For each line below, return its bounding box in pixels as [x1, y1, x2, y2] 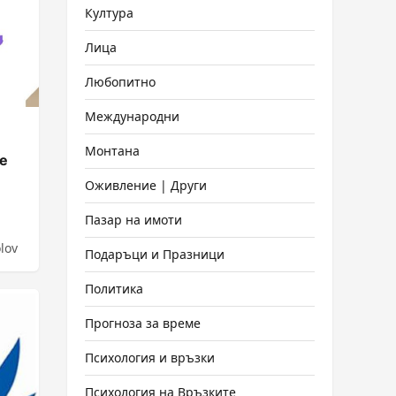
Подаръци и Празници [85, 246, 225, 263]
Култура [85, 4, 133, 21]
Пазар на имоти [85, 211, 182, 228]
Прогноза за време [85, 315, 201, 331]
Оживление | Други [85, 177, 207, 194]
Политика [85, 280, 143, 297]
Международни [85, 108, 179, 125]
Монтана [85, 142, 140, 159]
